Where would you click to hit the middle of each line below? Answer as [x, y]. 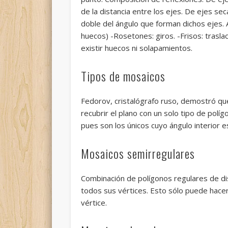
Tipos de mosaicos [123, 76]
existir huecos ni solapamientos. [136, 48]
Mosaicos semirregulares [138, 153]
